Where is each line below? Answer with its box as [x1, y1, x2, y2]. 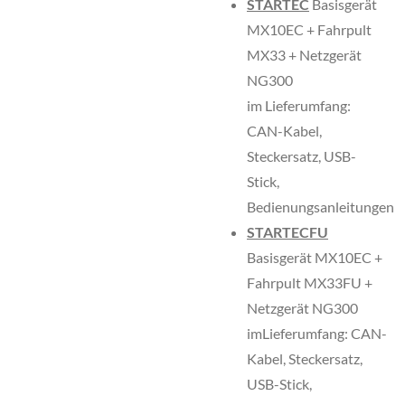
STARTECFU [247, 223, 328, 240]
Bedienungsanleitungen [247, 198, 394, 215]
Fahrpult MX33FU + [247, 274, 372, 291]
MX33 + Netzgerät [247, 46, 362, 63]
